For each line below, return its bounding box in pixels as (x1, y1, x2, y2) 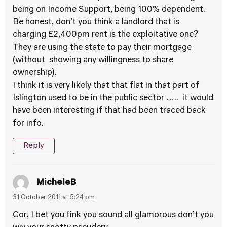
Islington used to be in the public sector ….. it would (13, 94, 213, 102)
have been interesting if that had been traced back (13, 107, 206, 115)
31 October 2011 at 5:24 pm (13, 195, 95, 201)
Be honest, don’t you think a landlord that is (13, 18, 179, 26)
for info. (13, 120, 44, 128)
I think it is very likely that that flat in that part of (13, 82, 199, 90)
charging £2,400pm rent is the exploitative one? (13, 31, 200, 39)
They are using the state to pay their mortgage (13, 44, 192, 52)
